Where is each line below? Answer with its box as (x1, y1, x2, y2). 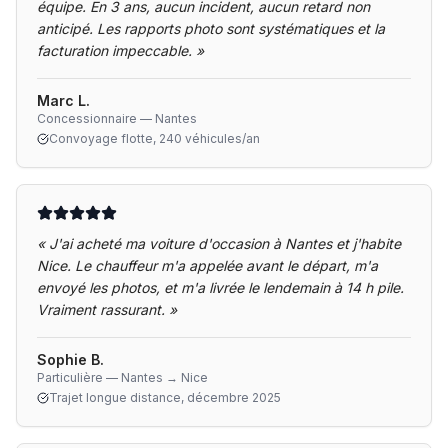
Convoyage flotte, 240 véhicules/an (49, 131, 260, 146)
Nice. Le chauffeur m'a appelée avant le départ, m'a (37, 257, 378, 274)
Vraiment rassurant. (37, 301, 165, 318)
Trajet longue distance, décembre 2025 (49, 390, 281, 405)
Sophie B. (37, 351, 104, 368)
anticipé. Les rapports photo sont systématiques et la (37, 20, 385, 37)
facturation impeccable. (37, 42, 192, 59)
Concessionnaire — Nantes (37, 111, 197, 126)
